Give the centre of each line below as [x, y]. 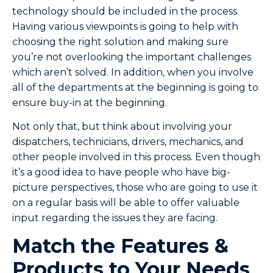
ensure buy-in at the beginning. [90, 103]
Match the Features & [120, 246]
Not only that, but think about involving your [122, 127]
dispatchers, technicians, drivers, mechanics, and [128, 142]
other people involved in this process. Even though [136, 157]
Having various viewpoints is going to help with [125, 27]
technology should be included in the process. [126, 12]
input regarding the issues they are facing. [115, 218]
